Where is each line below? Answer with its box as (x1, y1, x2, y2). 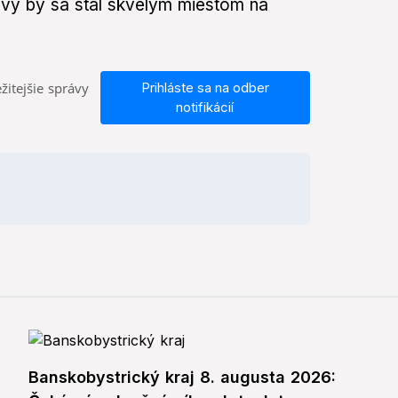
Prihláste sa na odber (140, 79, 269, 97)
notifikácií (176, 99, 235, 116)
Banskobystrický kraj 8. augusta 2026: (28, 368, 336, 387)
